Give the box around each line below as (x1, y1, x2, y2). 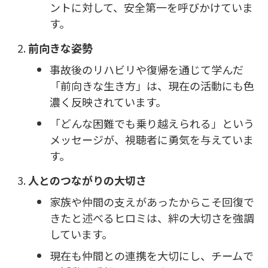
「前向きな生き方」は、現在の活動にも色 (50, 78, 254, 94)
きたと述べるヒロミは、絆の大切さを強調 (50, 210, 254, 226)
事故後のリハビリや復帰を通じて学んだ (50, 62, 243, 78)
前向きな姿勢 (28, 39, 93, 56)
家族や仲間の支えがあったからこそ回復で (50, 194, 254, 210)
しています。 (50, 226, 112, 242)
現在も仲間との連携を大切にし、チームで (50, 248, 254, 264)
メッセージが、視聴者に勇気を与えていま (50, 132, 254, 148)
